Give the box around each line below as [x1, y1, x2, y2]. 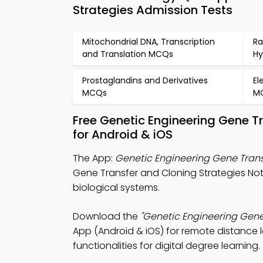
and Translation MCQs [82, 48, 173, 60]
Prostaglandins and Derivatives [82, 75, 208, 86]
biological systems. [73, 181, 160, 194]
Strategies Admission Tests [73, 2, 232, 18]
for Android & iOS [73, 126, 173, 143]
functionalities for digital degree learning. [73, 239, 260, 252]
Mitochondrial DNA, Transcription [82, 36, 215, 48]
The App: [73, 151, 115, 165]
